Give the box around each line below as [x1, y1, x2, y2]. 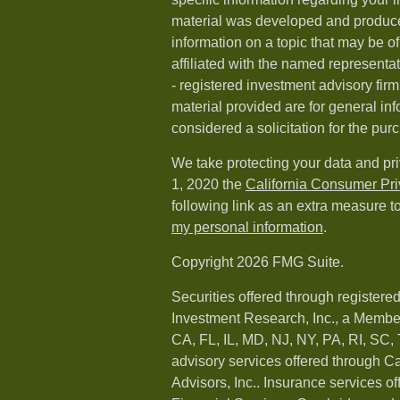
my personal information [171, 220, 323, 235]
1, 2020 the [171, 177, 246, 192]
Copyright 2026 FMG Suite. [171, 254, 344, 270]
